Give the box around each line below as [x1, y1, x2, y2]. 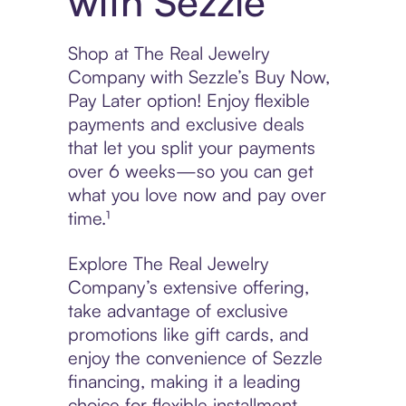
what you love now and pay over [67, 183, 326, 207]
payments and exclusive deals [67, 112, 304, 136]
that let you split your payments [67, 136, 315, 159]
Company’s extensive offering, [67, 275, 309, 299]
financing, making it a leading [67, 370, 301, 393]
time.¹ [67, 207, 110, 230]
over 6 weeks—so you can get [67, 159, 314, 183]
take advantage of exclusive [67, 299, 288, 323]
